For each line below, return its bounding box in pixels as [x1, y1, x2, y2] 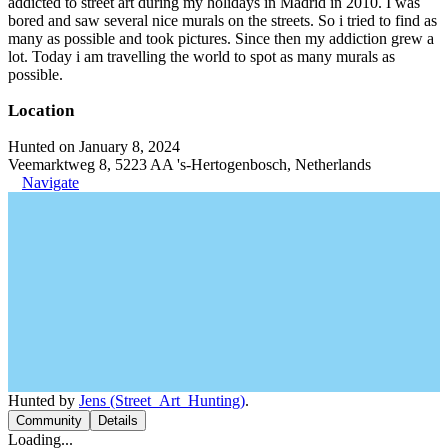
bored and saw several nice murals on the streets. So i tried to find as [8, 12, 437, 29]
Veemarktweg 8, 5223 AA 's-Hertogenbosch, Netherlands [8, 156, 371, 173]
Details [98, 413, 138, 428]
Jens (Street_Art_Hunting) [79, 392, 245, 409]
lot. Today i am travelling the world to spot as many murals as [8, 48, 395, 65]
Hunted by [8, 392, 79, 409]
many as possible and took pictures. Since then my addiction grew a [8, 30, 434, 47]
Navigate [22, 174, 79, 191]
